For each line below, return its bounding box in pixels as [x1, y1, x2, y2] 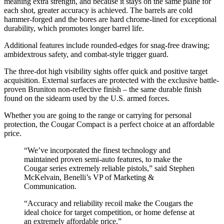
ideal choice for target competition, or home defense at [24, 207, 194, 216]
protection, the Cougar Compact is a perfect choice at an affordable [4, 119, 214, 128]
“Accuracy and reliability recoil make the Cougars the [24, 198, 193, 207]
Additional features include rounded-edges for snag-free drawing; [4, 40, 209, 49]
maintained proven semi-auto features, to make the [24, 154, 182, 163]
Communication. [24, 181, 76, 190]
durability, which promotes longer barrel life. [4, 23, 144, 32]
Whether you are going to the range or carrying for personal [4, 110, 191, 119]
